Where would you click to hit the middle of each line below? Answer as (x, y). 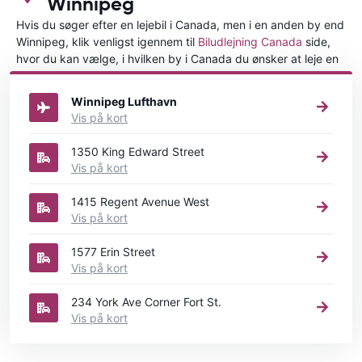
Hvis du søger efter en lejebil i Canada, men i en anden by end (180, 24)
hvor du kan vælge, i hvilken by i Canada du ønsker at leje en (177, 58)
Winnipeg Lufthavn (124, 101)
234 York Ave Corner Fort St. (146, 301)
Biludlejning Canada (250, 41)
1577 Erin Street (113, 251)
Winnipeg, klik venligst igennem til (107, 41)
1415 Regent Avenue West (140, 201)
